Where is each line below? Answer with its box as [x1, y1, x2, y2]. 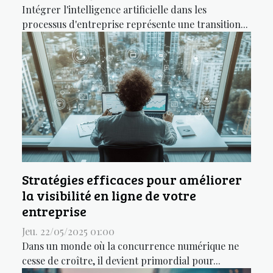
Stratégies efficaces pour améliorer [22, 171, 242, 189]
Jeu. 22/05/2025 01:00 [22, 225, 115, 238]
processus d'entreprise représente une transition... [22, 17, 248, 30]
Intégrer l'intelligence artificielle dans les [22, 2, 207, 16]
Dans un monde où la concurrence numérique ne [22, 239, 239, 253]
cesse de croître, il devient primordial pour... [22, 254, 221, 268]
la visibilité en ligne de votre [22, 186, 196, 205]
